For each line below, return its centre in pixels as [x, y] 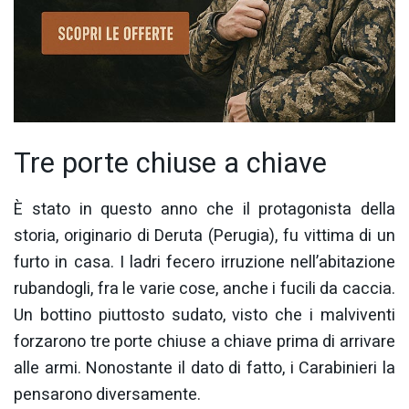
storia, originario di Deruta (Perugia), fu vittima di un [204, 236]
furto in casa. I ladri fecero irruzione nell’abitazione [204, 263]
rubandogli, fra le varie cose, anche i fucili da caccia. [204, 289]
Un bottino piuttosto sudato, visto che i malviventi [204, 316]
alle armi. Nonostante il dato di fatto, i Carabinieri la [204, 369]
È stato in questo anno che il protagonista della [204, 210]
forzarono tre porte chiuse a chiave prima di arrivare [204, 342]
